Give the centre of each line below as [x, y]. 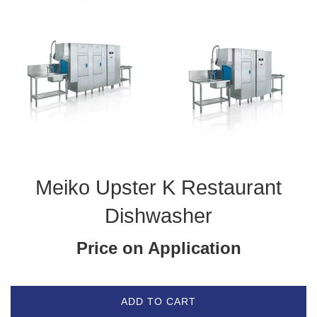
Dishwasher [158, 216]
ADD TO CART [158, 301]
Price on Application [158, 248]
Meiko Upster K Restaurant [158, 188]
